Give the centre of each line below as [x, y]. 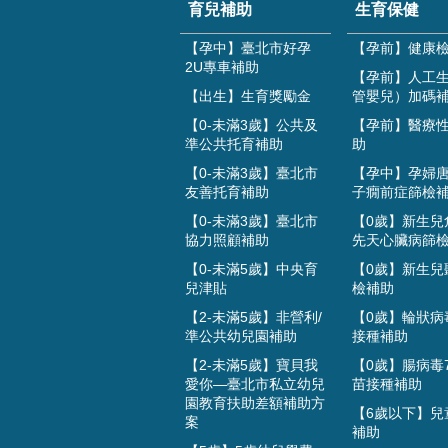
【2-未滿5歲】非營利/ [253, 317]
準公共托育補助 [234, 144]
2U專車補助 [222, 67]
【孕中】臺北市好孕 [248, 48]
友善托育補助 [227, 192]
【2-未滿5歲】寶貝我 [251, 365]
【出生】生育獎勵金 [248, 96]
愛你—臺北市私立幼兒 [255, 384]
